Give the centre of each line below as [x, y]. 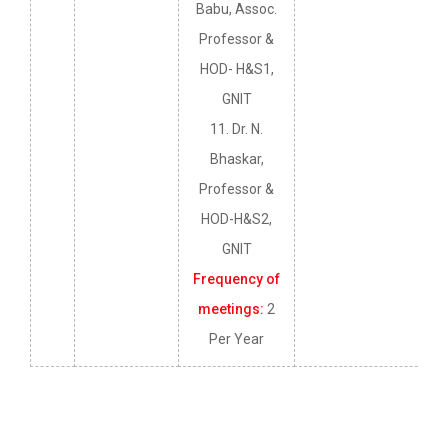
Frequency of [236, 279]
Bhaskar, [236, 159]
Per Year [236, 339]
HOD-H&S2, [236, 219]
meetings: [231, 309]
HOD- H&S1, [236, 69]
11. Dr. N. [236, 129]
